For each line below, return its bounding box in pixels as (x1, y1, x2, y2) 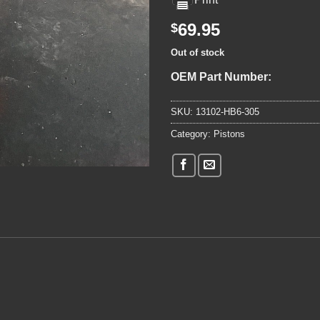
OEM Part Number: (171, 70, 277, 83)
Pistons (214, 128, 245, 139)
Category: (171, 128, 214, 139)
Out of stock (171, 47, 224, 59)
